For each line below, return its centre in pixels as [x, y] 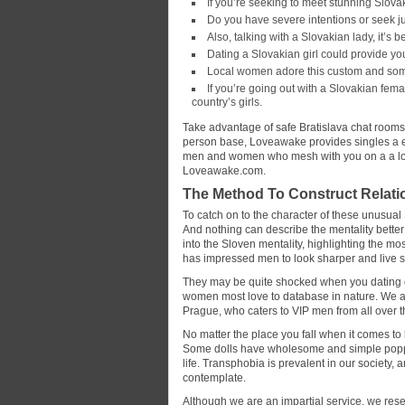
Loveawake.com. [224, 171]
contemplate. [214, 378]
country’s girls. [227, 102]
